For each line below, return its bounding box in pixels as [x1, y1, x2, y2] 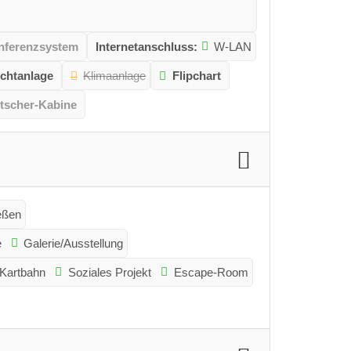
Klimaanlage [83, 68, 147, 82]
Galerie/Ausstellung [24, 236, 124, 250]
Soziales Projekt [67, 265, 151, 279]
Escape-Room [173, 265, 248, 279]
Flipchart [172, 68, 221, 82]
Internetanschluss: [95, 39, 197, 53]
